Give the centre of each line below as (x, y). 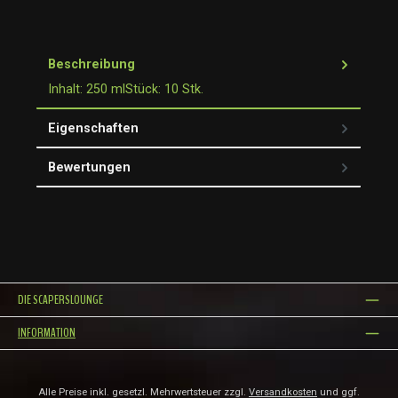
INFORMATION (47, 333)
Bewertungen (89, 167)
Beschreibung (92, 65)
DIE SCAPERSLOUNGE (60, 300)
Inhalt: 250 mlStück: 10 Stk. (126, 90)
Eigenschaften (93, 128)
